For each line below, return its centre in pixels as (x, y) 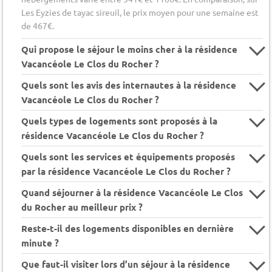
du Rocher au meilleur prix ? (82, 207)
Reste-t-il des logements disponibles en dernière (127, 228)
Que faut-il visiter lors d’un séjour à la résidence (126, 264)
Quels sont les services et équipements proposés (128, 156)
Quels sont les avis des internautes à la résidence (129, 85)
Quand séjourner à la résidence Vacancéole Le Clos (132, 192)
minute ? (40, 243)
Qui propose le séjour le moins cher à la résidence (129, 49)
